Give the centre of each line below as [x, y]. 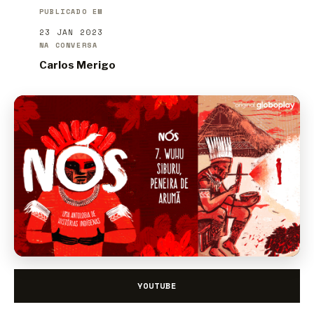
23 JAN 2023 [71, 33]
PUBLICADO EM [71, 12]
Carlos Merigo [77, 66]
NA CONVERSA [68, 46]
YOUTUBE [157, 285]
